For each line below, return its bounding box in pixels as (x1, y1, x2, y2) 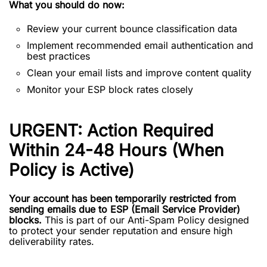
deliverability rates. (9, 235, 94, 247)
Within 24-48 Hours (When (9, 140, 224, 160)
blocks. (9, 214, 42, 226)
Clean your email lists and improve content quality (27, 67, 252, 79)
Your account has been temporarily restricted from (9, 193, 236, 204)
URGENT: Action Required (9, 120, 213, 141)
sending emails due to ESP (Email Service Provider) (9, 203, 240, 215)
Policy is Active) (9, 160, 134, 180)
